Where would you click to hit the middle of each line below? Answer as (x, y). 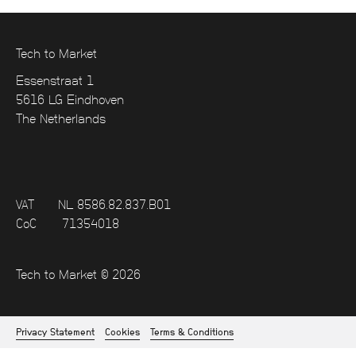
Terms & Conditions (192, 332)
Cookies (122, 332)
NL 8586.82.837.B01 (114, 205)
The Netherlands (61, 119)
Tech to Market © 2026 (78, 275)
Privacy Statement (55, 332)
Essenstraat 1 (55, 81)
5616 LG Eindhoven (70, 100)
